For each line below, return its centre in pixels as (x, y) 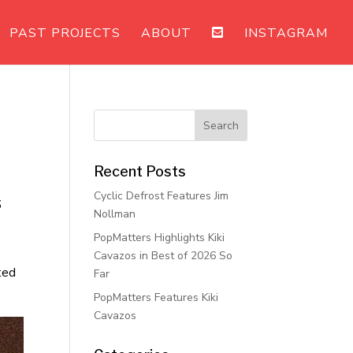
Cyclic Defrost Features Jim (162, 196)
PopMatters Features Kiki (156, 297)
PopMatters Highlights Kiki (160, 238)
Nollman (115, 214)
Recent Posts (140, 171)
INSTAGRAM (286, 33)
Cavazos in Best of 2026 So (163, 256)
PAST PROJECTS (65, 33)
